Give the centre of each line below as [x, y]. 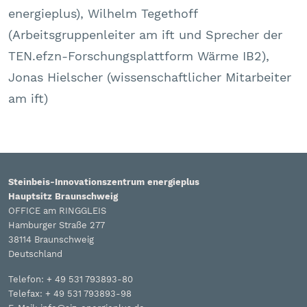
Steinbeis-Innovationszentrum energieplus [104, 182]
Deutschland [35, 254]
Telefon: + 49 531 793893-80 [71, 280]
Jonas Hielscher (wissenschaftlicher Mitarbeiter [150, 77]
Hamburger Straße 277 [57, 225]
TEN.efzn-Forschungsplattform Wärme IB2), [139, 56]
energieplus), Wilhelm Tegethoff [103, 14]
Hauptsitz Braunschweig [63, 197]
